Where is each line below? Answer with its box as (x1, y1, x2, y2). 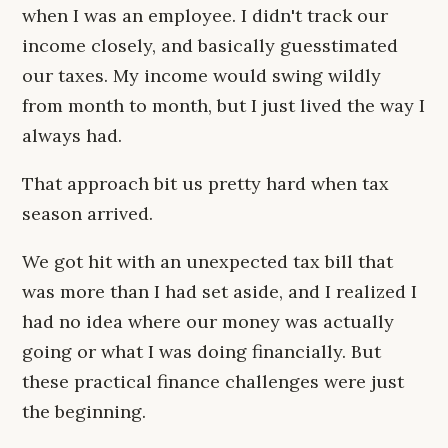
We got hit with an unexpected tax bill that (22, 250, 393, 273)
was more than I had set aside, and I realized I (22, 280, 417, 303)
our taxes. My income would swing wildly (22, 64, 381, 87)
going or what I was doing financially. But (22, 340, 381, 363)
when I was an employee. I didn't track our (22, 4, 388, 27)
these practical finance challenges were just (22, 370, 404, 393)
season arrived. (22, 202, 153, 225)
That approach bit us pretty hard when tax (22, 172, 389, 195)
